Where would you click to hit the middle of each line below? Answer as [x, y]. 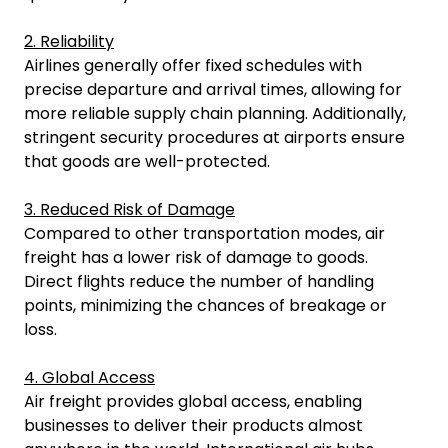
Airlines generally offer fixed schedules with [193, 65]
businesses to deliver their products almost [193, 425]
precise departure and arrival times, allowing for [213, 89]
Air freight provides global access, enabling [193, 401]
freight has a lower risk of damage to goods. [196, 257]
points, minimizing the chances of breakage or [205, 305]
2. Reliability [69, 41]
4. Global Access [89, 377]
